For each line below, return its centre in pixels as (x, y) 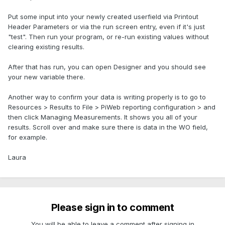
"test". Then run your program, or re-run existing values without (108, 37)
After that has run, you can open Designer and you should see (107, 67)
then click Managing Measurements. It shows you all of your (103, 117)
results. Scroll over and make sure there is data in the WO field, (108, 127)
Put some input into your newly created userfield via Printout (103, 17)
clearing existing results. (46, 47)
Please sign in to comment (113, 208)
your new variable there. (46, 77)
